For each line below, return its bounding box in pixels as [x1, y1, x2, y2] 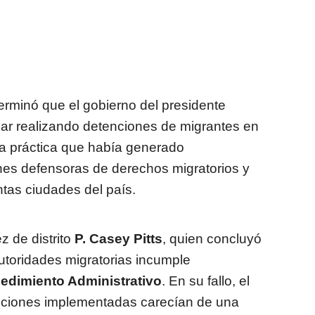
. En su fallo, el [162, 274, 250, 289]
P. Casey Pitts [75, 231, 162, 247]
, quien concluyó [162, 231, 262, 247]
